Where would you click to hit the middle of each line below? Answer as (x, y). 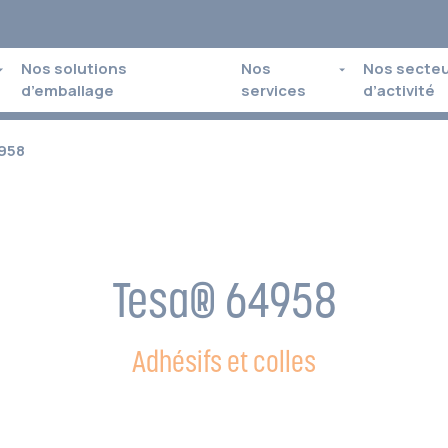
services (273, 90)
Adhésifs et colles (224, 361)
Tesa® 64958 (224, 300)
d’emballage (68, 90)
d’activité (398, 90)
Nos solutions (74, 68)
